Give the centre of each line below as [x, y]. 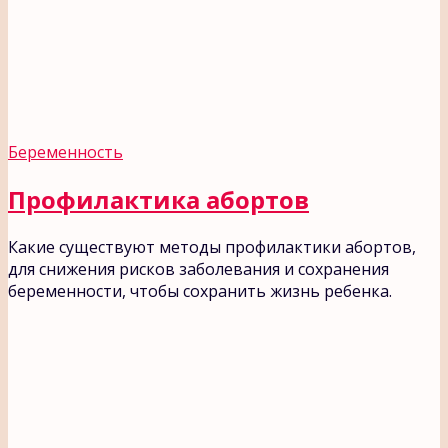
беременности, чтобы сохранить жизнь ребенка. [200, 290]
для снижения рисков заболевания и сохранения [198, 268]
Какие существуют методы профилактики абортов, [212, 246]
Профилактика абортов [158, 199]
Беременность [65, 151]
